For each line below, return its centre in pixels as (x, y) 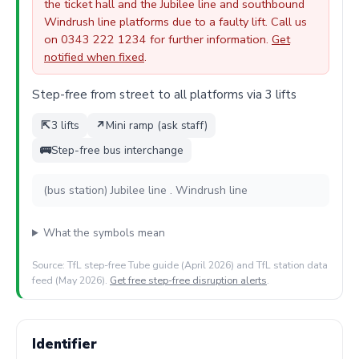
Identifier (65, 344)
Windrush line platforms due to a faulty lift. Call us (175, 22)
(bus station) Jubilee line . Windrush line (145, 191)
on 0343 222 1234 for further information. (158, 40)
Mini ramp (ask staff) (157, 126)
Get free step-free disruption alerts (188, 280)
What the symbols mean (105, 233)
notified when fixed (94, 57)
